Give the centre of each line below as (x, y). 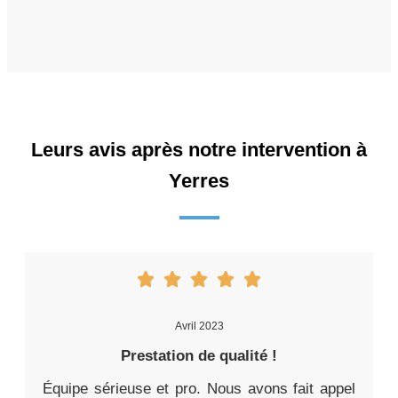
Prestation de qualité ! (199, 356)
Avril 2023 (199, 326)
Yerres (199, 181)
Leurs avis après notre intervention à (199, 150)
